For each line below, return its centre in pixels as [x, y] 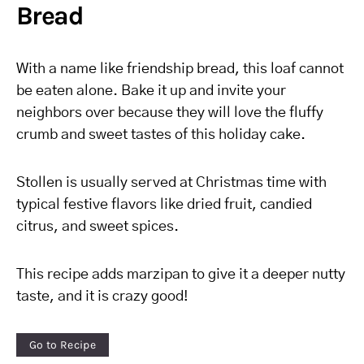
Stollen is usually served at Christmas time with [171, 183]
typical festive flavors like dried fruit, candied [164, 205]
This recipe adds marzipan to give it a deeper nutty [181, 275]
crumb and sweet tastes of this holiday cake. [161, 135]
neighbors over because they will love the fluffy [170, 113]
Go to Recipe [63, 344]
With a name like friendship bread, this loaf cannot [180, 69]
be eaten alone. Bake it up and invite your [151, 91]
